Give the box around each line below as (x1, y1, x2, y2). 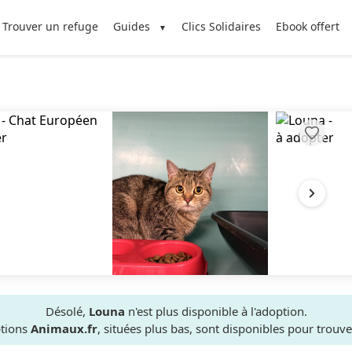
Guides (112, 19, 150, 34)
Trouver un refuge (2, 19, 98, 34)
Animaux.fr (31, 321, 97, 336)
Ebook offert (276, 19, 340, 34)
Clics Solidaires (181, 19, 262, 34)
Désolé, (45, 303, 89, 319)
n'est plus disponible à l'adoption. (124, 303, 307, 319)
